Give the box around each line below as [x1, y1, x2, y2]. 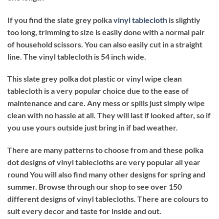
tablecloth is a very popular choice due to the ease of [7, 86, 189, 96]
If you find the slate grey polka [7, 15, 113, 24]
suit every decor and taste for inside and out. [7, 206, 161, 216]
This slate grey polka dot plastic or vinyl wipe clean [7, 74, 182, 84]
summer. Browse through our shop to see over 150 [7, 182, 182, 192]
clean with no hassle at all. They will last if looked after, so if [7, 110, 211, 120]
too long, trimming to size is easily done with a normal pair [7, 27, 205, 37]
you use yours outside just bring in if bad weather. [7, 123, 178, 132]
